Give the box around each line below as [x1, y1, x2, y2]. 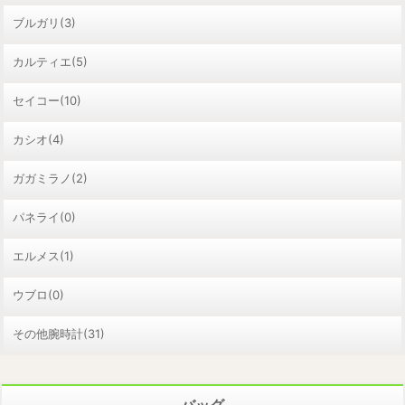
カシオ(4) [13, 131, 64, 146]
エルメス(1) [13, 248, 74, 263]
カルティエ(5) [13, 53, 88, 69]
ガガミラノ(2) [13, 170, 88, 185]
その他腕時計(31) [13, 325, 105, 341]
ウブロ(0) [13, 287, 64, 302]
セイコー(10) [13, 92, 81, 108]
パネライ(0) [13, 209, 76, 224]
